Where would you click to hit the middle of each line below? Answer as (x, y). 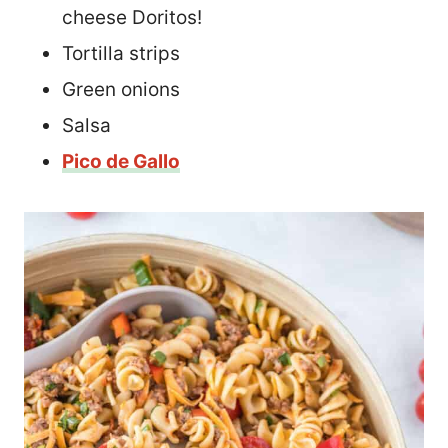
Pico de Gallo (121, 161)
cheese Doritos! (132, 17)
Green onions (121, 89)
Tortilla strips (121, 53)
